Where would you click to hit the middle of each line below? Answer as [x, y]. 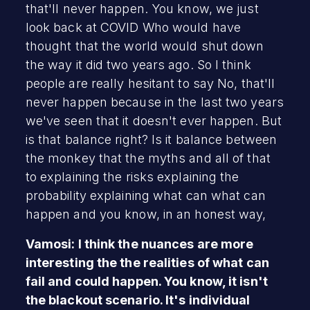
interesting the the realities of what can [147, 262]
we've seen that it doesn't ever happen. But [154, 120]
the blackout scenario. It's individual [138, 300]
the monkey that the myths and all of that [148, 158]
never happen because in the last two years [154, 102]
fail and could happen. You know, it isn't [146, 281]
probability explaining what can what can [145, 195]
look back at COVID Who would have [133, 27]
